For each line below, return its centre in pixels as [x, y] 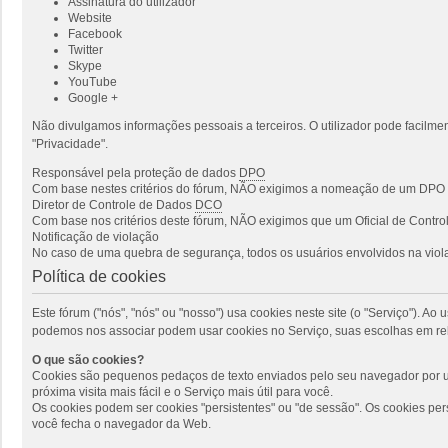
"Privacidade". [70, 143]
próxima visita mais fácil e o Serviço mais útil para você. [182, 391]
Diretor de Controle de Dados [113, 204]
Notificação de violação [95, 236]
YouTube [92, 81]
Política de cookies [99, 276]
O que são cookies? [88, 359]
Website [90, 17]
